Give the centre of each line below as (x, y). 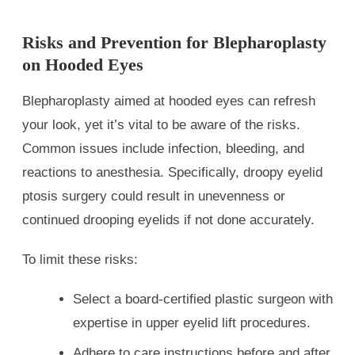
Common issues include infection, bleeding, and (163, 148)
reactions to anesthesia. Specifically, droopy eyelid (172, 172)
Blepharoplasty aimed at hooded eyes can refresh (169, 101)
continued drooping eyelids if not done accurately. (168, 219)
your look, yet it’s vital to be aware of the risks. (161, 124)
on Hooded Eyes (83, 65)
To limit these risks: (80, 259)
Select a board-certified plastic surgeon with (203, 299)
